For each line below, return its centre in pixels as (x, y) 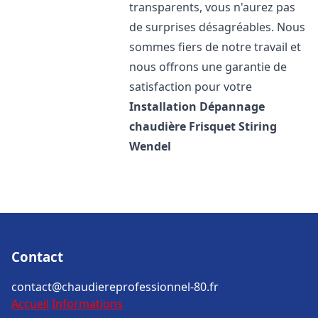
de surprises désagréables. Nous (218, 27)
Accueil (30, 304)
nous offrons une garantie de (208, 67)
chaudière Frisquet (183, 126)
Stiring (258, 126)
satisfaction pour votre (191, 87)
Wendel (150, 146)
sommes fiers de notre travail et (215, 47)
